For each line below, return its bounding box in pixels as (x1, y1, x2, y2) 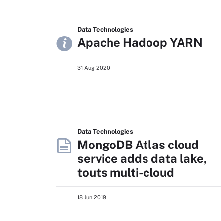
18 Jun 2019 (77, 194, 106, 200)
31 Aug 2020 (77, 65, 110, 71)
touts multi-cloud (77, 165, 174, 179)
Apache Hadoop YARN (77, 36, 203, 49)
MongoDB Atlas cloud (77, 138, 199, 151)
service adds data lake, (77, 151, 207, 165)
